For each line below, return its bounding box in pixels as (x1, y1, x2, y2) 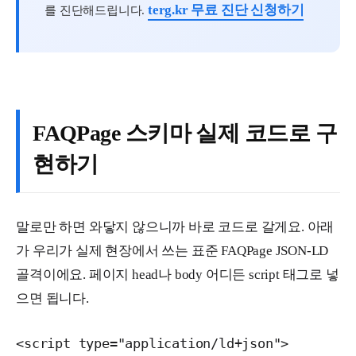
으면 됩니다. (16, 291, 89, 307)
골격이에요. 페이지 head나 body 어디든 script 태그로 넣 (16, 267, 339, 283)
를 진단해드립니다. (44, 3, 148, 17)
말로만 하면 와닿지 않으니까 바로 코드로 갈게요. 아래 (16, 219, 335, 235)
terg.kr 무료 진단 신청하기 (147, 2, 304, 18)
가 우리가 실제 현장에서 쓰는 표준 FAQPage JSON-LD (16, 243, 329, 259)
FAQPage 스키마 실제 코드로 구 (33, 121, 337, 146)
